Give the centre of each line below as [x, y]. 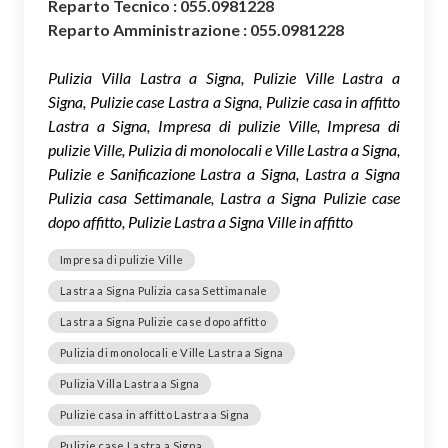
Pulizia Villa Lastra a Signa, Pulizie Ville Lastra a [224, 77]
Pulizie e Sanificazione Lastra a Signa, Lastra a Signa [224, 173]
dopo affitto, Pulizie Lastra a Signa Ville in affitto [200, 221]
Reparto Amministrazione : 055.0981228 [196, 29]
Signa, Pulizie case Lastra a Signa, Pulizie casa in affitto [224, 101]
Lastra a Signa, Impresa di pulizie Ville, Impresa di [224, 125]
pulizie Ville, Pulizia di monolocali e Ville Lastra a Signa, [224, 149]
